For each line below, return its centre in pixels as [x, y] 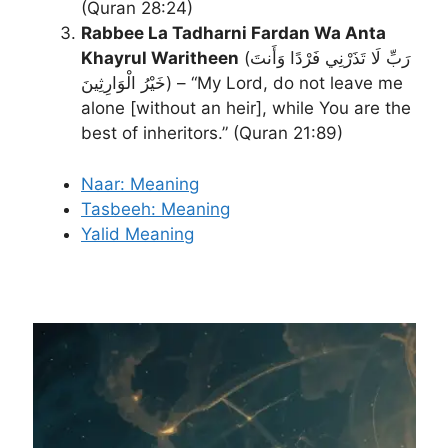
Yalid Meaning [137, 233]
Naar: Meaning [140, 183]
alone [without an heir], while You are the [246, 108]
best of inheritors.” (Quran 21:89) [212, 133]
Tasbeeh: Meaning [155, 208]
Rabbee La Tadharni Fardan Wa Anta [233, 33]
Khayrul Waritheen [160, 58]
